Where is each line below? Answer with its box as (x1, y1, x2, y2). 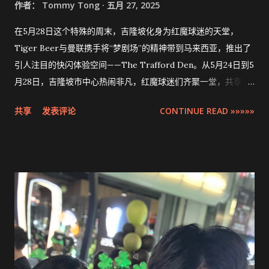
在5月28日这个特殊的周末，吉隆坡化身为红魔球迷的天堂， (14, 25, 238, 37)
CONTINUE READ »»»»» (160, 104, 255, 116)
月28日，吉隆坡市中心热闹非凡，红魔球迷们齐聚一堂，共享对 (14, 76, 250, 87)
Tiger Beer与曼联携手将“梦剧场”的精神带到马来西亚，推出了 (14, 42, 251, 53)
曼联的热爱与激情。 (14, 92, 90, 104)
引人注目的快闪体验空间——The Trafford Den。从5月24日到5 (14, 59, 254, 70)
